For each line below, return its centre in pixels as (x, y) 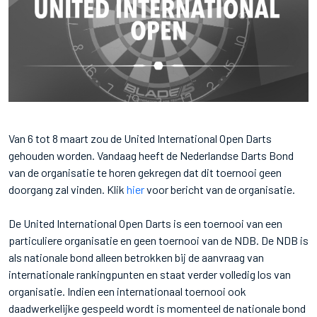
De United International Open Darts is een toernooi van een (145, 223)
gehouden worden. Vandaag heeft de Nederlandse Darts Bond (151, 155)
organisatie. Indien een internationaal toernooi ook (127, 291)
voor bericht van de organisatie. (220, 189)
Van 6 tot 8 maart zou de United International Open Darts (140, 138)
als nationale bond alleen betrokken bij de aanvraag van (136, 257)
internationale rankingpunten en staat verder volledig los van (150, 274)
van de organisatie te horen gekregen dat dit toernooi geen (145, 172)
